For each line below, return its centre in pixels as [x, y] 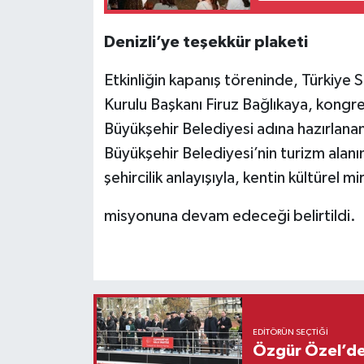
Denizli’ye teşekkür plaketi [206, 42]
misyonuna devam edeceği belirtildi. [230, 216]
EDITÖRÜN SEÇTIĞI [290, 332]
